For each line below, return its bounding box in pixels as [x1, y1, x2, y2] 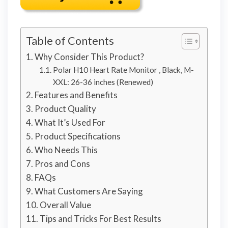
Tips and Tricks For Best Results [40, 213, 162, 224]
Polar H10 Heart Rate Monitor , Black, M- [52, 65, 194, 74]
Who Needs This [35, 144, 98, 155]
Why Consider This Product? [35, 51, 145, 62]
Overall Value [40, 199, 92, 210]
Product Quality [35, 103, 97, 114]
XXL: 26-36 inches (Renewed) [52, 77, 153, 87]
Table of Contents [26, 34, 114, 47]
